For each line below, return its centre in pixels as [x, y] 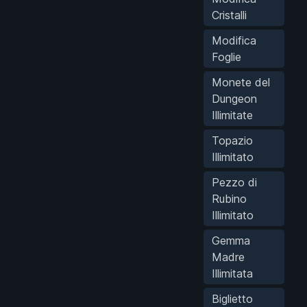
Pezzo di [234, 182]
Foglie [226, 57]
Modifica [234, 40]
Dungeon [234, 98]
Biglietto [232, 298]
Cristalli [229, 15]
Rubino [229, 198]
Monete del [241, 82]
